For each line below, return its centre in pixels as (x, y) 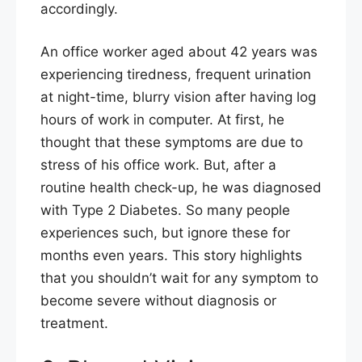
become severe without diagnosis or (158, 301)
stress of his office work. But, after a (158, 165)
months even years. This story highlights (171, 256)
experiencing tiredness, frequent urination (176, 75)
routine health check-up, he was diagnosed (181, 188)
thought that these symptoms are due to (172, 143)
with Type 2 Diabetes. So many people (165, 210)
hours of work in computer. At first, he (162, 120)
